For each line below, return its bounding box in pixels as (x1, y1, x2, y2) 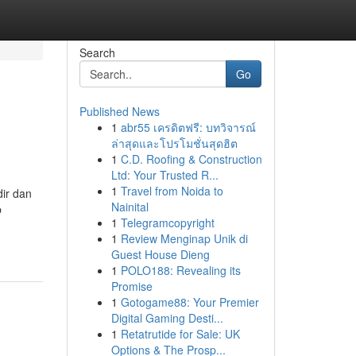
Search (79, 44, 115, 60)
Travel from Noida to (120, 183, 223, 199)
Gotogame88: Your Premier (120, 294, 259, 310)
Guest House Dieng (110, 246, 210, 262)
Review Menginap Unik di (120, 230, 248, 246)
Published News (79, 103, 160, 119)
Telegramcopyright (120, 215, 215, 230)
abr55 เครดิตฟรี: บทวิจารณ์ (120, 119, 256, 135)
